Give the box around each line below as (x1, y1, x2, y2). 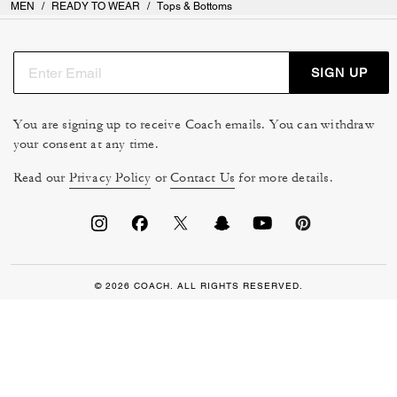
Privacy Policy (68, 169, 152, 187)
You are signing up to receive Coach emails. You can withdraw (12, 116, 375, 134)
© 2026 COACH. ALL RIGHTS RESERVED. (94, 280, 303, 292)
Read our (12, 169, 69, 187)
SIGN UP (310, 65, 368, 80)
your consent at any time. (12, 136, 159, 153)
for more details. (235, 169, 333, 187)
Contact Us (170, 169, 236, 187)
